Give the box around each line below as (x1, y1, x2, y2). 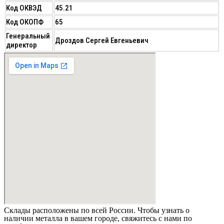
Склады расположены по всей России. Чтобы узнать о (4, 206, 189, 215)
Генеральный (6, 31, 50, 41)
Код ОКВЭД (6, 3, 42, 13)
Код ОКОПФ (6, 17, 43, 27)
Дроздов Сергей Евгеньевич (55, 36, 148, 45)
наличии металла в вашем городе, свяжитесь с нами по (4, 214, 192, 223)
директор (6, 40, 37, 50)
